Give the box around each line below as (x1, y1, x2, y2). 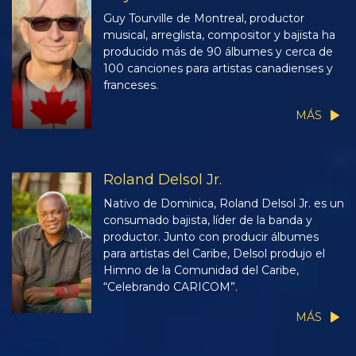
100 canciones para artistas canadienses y (103, 60, 333, 75)
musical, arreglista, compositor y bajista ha (103, 27, 335, 42)
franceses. (103, 77, 158, 92)
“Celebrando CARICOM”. (103, 279, 238, 294)
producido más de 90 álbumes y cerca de (103, 44, 333, 59)
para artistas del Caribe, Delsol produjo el (103, 246, 325, 261)
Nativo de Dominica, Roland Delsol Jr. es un (103, 195, 344, 211)
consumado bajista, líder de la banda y (103, 212, 312, 227)
